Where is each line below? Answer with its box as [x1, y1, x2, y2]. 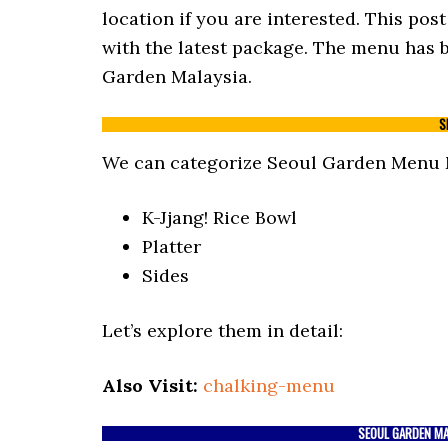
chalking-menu [203, 374, 335, 397]
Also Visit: [102, 374, 198, 397]
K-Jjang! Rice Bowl [142, 206, 297, 229]
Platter [142, 235, 201, 258]
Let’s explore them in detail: [102, 319, 343, 342]
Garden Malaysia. [102, 65, 252, 88]
